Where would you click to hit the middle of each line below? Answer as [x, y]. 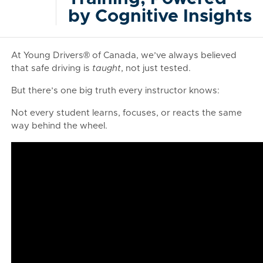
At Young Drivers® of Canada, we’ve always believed [124, 55]
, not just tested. [156, 68]
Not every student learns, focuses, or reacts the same [127, 113]
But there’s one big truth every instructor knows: [115, 91]
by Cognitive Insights [160, 16]
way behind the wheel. [59, 126]
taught [107, 68]
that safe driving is [52, 68]
